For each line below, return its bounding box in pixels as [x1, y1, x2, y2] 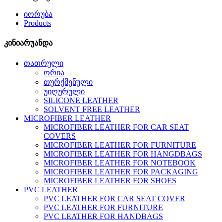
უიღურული [44, 87, 85, 96]
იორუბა [24, 10, 53, 18]
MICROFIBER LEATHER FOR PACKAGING [44, 167, 198, 176]
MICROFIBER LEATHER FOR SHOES [44, 176, 176, 185]
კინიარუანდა [4, 39, 53, 48]
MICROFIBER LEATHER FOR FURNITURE [44, 140, 196, 149]
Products [24, 19, 51, 27]
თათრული [24, 58, 63, 67]
